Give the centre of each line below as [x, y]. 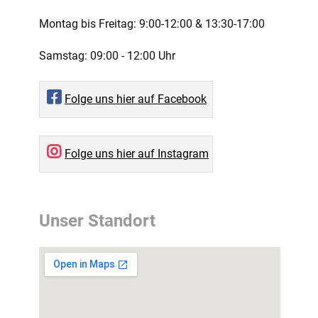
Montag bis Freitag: [88, 24]
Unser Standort [97, 221]
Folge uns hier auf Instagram [137, 154]
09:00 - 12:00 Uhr [131, 56]
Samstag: [63, 56]
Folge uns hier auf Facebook [136, 99]
